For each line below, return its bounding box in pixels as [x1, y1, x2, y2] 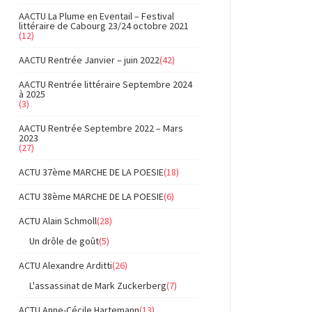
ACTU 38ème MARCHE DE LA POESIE [19, 190, 164, 203]
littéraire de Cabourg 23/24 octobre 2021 [19, 19, 189, 32]
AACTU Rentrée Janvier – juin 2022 [19, 54, 159, 66]
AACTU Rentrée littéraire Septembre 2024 [19, 78, 192, 91]
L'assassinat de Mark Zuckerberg [29, 279, 166, 292]
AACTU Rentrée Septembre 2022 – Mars [19, 122, 183, 134]
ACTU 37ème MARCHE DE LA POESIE [19, 166, 164, 178]
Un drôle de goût [29, 235, 99, 247]
